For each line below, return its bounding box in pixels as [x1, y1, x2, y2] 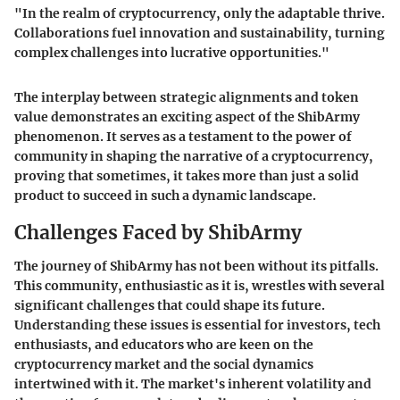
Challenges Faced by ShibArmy [14, 220, 302, 245]
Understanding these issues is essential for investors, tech [14, 317, 380, 334]
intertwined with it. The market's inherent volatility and [14, 376, 371, 393]
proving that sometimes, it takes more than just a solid [14, 167, 359, 184]
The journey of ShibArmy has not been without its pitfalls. [14, 258, 379, 275]
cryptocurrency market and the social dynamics [14, 356, 313, 373]
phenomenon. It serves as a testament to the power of [14, 128, 352, 145]
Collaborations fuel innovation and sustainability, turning [14, 24, 385, 41]
